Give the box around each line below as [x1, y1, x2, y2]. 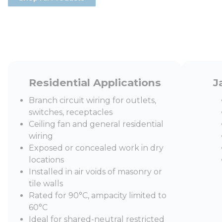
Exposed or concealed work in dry [29, 143, 164, 153]
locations [29, 155, 64, 165]
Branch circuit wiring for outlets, [29, 96, 156, 105]
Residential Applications [28, 76, 161, 89]
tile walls [29, 179, 63, 188]
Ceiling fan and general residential [29, 119, 164, 129]
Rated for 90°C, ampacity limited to [29, 191, 166, 200]
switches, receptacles [29, 108, 112, 117]
